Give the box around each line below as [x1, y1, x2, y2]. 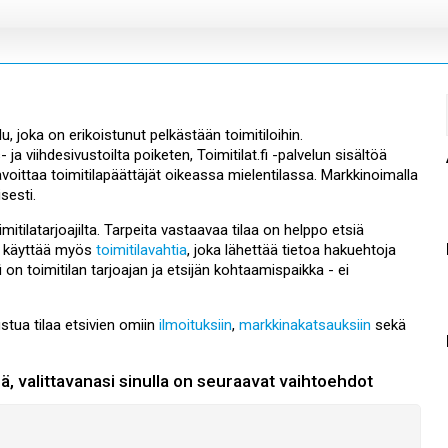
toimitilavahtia [96, 241, 187, 260]
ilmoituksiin [159, 316, 232, 335]
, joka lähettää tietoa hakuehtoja [187, 241, 396, 260]
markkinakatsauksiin [239, 316, 371, 335]
